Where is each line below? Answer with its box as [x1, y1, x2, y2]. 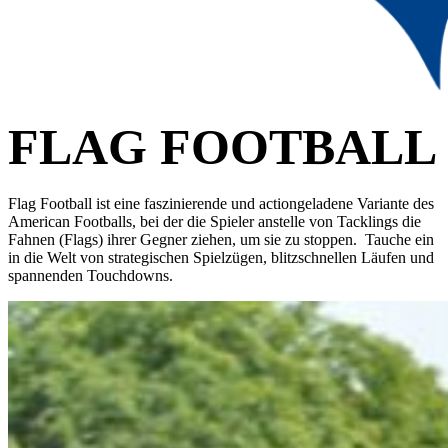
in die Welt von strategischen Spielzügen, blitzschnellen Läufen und [8, 249, 434, 267]
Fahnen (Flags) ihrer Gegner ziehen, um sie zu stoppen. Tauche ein [8, 231, 434, 249]
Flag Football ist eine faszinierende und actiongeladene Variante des [8, 195, 434, 213]
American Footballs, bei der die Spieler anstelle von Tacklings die [8, 213, 421, 231]
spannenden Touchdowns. [8, 267, 173, 285]
